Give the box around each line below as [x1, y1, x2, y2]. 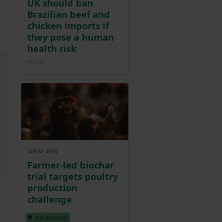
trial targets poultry [27, 169, 118, 182]
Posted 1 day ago [43, 57, 94, 67]
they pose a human [27, 30, 114, 43]
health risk [27, 42, 76, 55]
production [27, 181, 77, 194]
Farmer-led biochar [27, 158, 114, 171]
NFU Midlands [34, 214, 67, 221]
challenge [27, 192, 72, 205]
